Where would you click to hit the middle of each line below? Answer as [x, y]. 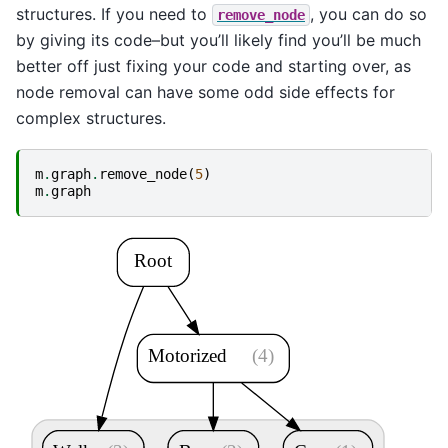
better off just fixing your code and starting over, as [213, 66]
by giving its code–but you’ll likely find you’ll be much [218, 40]
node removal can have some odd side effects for [205, 92]
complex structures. [91, 118]
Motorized [188, 356]
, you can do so [368, 14]
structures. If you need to [114, 14]
